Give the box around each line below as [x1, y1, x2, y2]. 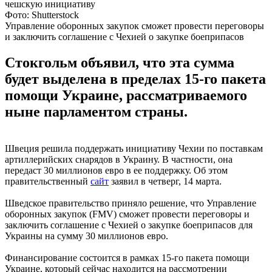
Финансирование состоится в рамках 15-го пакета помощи [5, 252, 250, 263]
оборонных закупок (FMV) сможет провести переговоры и [5, 208, 250, 219]
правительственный [5, 175, 90, 186]
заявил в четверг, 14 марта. [109, 175, 222, 186]
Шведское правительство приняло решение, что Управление [5, 197, 256, 208]
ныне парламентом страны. [5, 103, 188, 120]
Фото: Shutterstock [5, 9, 79, 20]
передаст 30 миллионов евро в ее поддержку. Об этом [5, 165, 228, 175]
